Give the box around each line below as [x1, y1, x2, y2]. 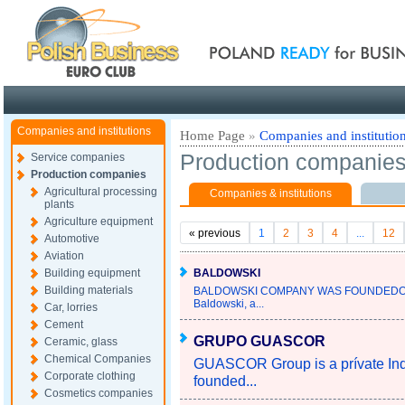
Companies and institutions [17, 125, 151, 137]
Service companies [31, 151, 125, 164]
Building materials [44, 284, 133, 297]
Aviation [44, 250, 84, 262]
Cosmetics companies [44, 387, 153, 400]
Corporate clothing [44, 370, 136, 382]
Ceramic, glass [44, 335, 118, 348]
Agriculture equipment [44, 215, 153, 228]
